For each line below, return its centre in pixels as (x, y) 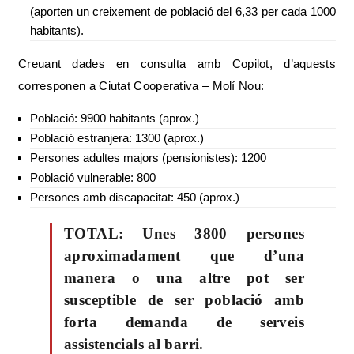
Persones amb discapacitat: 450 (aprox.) (136, 197)
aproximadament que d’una (184, 256)
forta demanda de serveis (184, 322)
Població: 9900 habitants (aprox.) (116, 118)
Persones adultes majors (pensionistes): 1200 (150, 158)
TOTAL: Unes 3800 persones (184, 233)
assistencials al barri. (134, 344)
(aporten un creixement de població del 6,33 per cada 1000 (183, 11)
